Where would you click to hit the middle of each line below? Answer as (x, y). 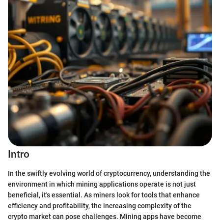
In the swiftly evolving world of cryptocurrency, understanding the (109, 173)
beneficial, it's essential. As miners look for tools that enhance (104, 195)
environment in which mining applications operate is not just (102, 184)
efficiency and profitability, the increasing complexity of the (100, 206)
